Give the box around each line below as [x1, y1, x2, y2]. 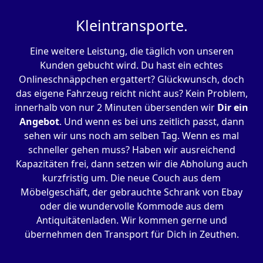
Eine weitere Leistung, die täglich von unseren [29, 45, 234, 58]
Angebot [19, 115, 59, 129]
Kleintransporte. [75, 15, 188, 36]
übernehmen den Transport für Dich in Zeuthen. [24, 228, 239, 241]
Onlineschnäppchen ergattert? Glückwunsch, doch [19, 73, 244, 86]
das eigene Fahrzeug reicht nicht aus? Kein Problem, [15, 87, 248, 100]
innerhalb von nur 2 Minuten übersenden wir [15, 101, 217, 114]
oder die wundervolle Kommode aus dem [39, 200, 224, 213]
